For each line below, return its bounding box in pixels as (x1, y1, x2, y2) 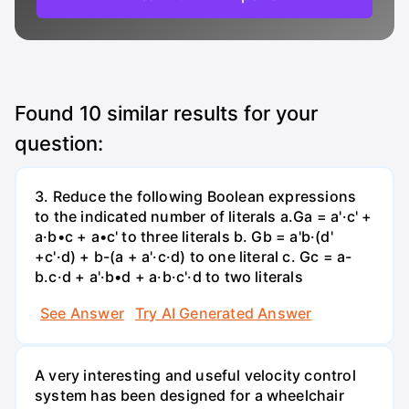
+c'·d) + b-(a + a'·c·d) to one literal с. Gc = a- (35, 247, 352, 267)
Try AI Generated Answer (134, 303, 312, 322)
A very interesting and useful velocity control (35, 365, 356, 384)
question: (15, 131, 103, 155)
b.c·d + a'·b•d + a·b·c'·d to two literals (35, 267, 303, 287)
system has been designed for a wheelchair (35, 385, 344, 404)
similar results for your (101, 101, 318, 125)
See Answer (40, 303, 124, 322)
